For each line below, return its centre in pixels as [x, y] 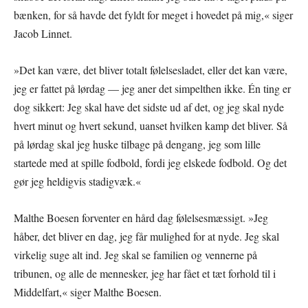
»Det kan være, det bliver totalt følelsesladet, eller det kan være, [151, 69]
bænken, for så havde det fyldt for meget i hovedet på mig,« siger [153, 14]
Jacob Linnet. [43, 33]
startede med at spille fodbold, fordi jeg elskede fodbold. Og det [150, 162]
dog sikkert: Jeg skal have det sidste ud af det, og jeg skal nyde [149, 107]
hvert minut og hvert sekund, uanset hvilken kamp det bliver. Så [151, 125]
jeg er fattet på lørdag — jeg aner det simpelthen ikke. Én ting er [152, 88]
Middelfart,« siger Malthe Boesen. [88, 291]
